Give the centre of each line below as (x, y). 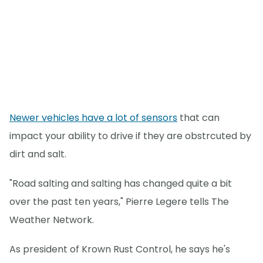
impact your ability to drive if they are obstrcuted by (130, 136)
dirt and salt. (38, 154)
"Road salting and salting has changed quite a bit (121, 184)
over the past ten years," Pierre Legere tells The (119, 202)
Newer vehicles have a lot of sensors (93, 118)
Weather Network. (52, 220)
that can (198, 118)
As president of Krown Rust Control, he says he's (120, 249)
